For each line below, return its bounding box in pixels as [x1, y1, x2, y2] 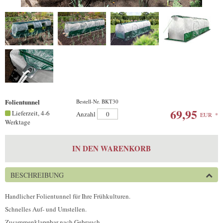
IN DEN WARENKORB [72, 142, 151, 154]
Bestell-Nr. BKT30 [76, 97, 118, 105]
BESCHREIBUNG [10, 170, 64, 180]
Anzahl [76, 109, 96, 118]
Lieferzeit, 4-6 [10, 108, 50, 117]
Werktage [5, 117, 30, 126]
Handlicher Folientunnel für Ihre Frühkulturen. [5, 191, 130, 201]
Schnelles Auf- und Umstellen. [5, 204, 87, 214]
